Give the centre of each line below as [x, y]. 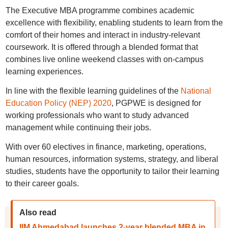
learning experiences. [44, 72]
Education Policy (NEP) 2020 [58, 103]
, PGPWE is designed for [156, 103]
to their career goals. [42, 183]
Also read [38, 212]
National [196, 91]
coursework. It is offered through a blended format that [102, 47]
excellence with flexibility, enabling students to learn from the [114, 23]
